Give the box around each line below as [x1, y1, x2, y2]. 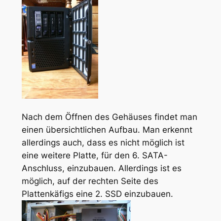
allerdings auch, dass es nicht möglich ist [21, 137, 184, 147]
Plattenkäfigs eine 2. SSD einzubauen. [21, 188, 173, 199]
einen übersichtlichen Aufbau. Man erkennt [21, 124, 192, 135]
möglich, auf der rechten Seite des [21, 176, 158, 186]
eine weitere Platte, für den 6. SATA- [21, 150, 168, 160]
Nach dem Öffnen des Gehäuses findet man [21, 111, 197, 122]
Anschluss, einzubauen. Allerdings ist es [21, 163, 182, 173]
